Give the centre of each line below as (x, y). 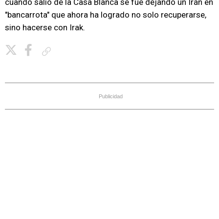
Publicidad (111, 96)
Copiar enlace (72, 51)
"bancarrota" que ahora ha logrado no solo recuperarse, (106, 15)
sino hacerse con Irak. (45, 27)
